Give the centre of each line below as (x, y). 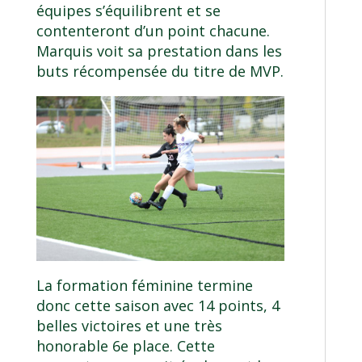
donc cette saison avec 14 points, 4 (158, 306)
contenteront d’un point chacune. (153, 30)
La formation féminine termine (144, 286)
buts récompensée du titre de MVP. (160, 71)
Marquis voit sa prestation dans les (159, 51)
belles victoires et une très (129, 326)
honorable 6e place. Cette (125, 346)
